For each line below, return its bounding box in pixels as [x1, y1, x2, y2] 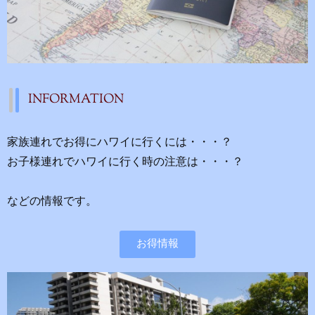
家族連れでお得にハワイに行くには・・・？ [7, 134, 232, 151]
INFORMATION [28, 90, 124, 109]
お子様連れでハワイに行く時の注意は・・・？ [7, 154, 243, 171]
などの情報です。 [7, 193, 97, 210]
